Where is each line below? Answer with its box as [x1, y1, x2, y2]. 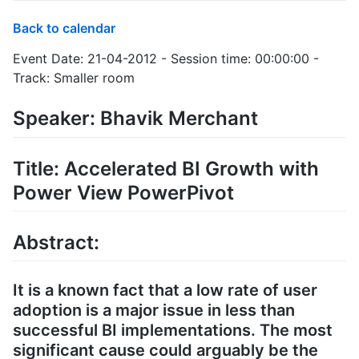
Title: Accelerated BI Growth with [13, 156, 319, 180]
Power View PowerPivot [13, 180, 234, 204]
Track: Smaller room [13, 70, 135, 87]
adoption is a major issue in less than [13, 300, 295, 320]
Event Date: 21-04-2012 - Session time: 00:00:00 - [13, 50, 319, 67]
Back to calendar [13, 20, 115, 37]
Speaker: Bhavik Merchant [13, 107, 258, 131]
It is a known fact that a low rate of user [13, 280, 317, 300]
